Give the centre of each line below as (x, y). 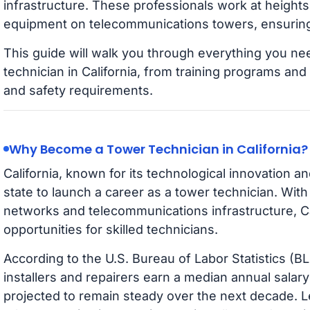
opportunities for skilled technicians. (110, 229)
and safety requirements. (78, 90)
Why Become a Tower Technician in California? (158, 149)
